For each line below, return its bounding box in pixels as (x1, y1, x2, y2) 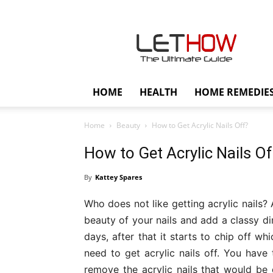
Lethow (187, 17, 216, 29)
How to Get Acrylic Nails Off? (152, 120, 248, 130)
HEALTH (140, 85, 177, 99)
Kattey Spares (95, 172, 142, 182)
